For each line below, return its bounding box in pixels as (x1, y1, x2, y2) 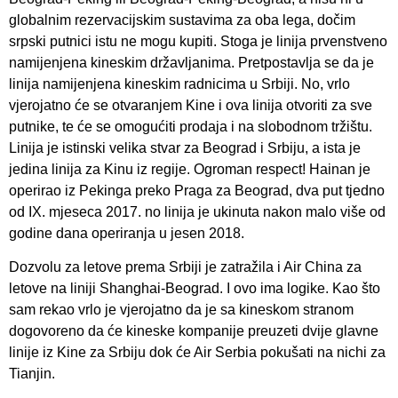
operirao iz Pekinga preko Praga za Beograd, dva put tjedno (9, 182, 385, 198)
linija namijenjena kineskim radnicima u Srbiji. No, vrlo (9, 76, 350, 92)
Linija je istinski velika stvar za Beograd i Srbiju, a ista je (9, 139, 361, 155)
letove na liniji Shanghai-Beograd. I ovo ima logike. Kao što (9, 281, 380, 297)
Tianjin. (9, 366, 55, 382)
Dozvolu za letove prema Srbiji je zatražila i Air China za (9, 259, 362, 275)
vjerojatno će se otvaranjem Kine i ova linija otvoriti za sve (9, 97, 372, 113)
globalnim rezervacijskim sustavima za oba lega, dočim (9, 12, 355, 28)
